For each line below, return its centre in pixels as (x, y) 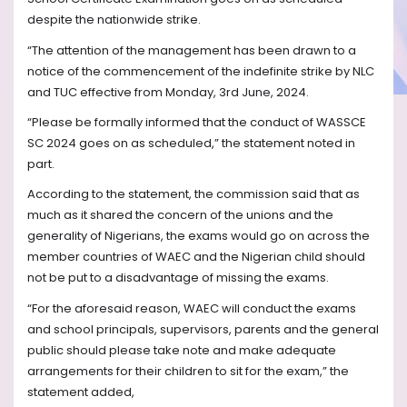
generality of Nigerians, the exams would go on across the (199, 236)
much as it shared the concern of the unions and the (180, 215)
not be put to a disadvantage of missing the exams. (178, 278)
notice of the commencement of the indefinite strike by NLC (201, 71)
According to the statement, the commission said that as (194, 194)
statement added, (81, 392)
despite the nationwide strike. (114, 20)
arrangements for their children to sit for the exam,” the (188, 371)
